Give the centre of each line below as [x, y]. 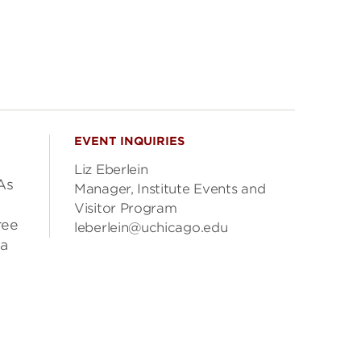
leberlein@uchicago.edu [151, 228]
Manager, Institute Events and [170, 189]
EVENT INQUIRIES [129, 141]
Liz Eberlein [111, 170]
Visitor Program [126, 208]
